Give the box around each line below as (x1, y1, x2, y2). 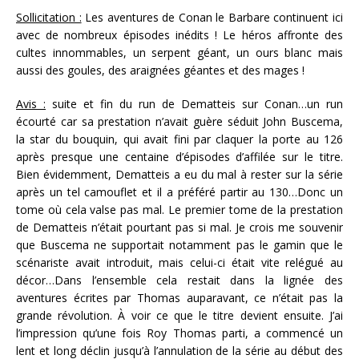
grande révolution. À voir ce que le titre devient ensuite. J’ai (16, 307, 343, 323)
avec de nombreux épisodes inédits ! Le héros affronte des (16, 26, 343, 42)
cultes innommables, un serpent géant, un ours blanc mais (16, 44, 343, 60)
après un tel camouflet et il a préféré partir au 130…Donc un (16, 184, 343, 200)
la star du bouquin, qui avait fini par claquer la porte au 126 (16, 131, 343, 147)
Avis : (16, 95, 46, 111)
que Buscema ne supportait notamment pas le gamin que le (16, 236, 343, 252)
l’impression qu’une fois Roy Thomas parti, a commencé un (16, 325, 343, 341)
